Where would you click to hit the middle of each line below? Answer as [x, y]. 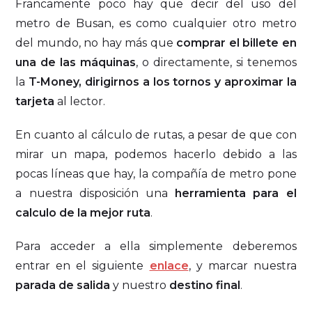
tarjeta [35, 102]
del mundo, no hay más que [96, 43]
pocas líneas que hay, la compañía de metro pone [156, 174]
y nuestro [140, 286]
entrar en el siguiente [83, 266]
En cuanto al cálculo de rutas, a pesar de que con [156, 135]
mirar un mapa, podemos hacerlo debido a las [156, 155]
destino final [205, 286]
